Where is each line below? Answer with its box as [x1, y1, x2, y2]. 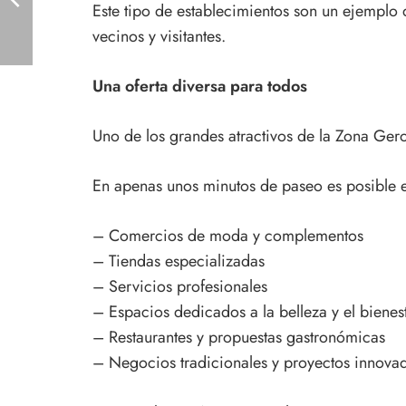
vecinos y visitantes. [92, 24, 226, 48]
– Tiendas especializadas [92, 248, 265, 273]
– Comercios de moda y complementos [92, 223, 363, 247]
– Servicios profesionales [92, 274, 267, 298]
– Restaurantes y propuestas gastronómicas [92, 324, 385, 349]
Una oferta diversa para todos [92, 73, 307, 98]
